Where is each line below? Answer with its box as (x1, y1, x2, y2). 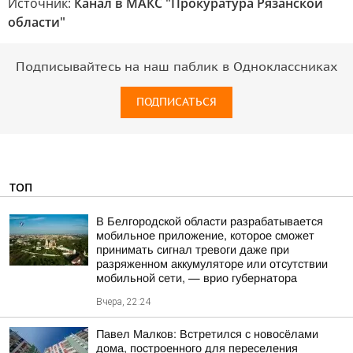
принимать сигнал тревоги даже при (96, 243, 289, 256)
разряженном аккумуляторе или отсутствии (96, 258, 328, 270)
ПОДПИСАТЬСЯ (136, 95, 217, 109)
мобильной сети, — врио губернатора (96, 272, 297, 284)
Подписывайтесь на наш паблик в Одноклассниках (16, 60, 337, 74)
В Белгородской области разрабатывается (96, 215, 323, 228)
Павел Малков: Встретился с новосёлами (96, 328, 318, 340)
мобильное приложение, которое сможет (96, 229, 314, 242)
